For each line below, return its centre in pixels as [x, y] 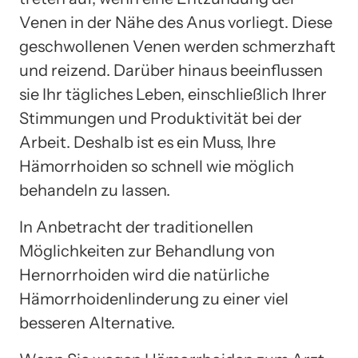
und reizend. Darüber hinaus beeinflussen [171, 70]
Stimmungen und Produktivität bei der [161, 118]
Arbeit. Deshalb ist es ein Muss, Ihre [147, 142]
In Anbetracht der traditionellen [136, 227]
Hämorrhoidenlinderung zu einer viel [154, 298]
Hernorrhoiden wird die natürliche [144, 274]
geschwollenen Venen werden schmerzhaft [177, 46]
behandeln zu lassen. [95, 190]
